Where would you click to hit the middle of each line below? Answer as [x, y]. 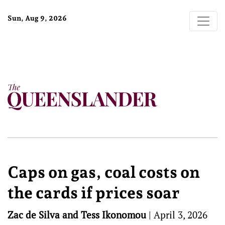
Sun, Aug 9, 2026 [37, 18]
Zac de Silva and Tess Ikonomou [77, 215]
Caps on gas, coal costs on [104, 172]
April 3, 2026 [181, 215]
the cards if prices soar [94, 193]
